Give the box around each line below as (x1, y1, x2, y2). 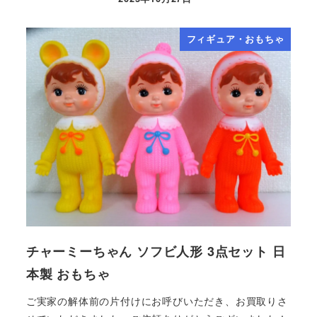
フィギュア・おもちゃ (186, 32, 284, 45)
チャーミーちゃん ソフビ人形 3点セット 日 (25, 242, 286, 261)
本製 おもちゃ (25, 265, 110, 284)
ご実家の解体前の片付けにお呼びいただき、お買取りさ (25, 293, 288, 308)
